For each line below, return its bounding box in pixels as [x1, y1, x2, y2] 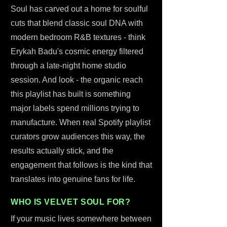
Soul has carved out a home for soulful [11, 5, 148, 13]
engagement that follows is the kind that [11, 161, 152, 169]
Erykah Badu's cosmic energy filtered [11, 47, 143, 56]
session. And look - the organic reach [11, 75, 143, 84]
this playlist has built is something [11, 90, 131, 98]
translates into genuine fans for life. [11, 175, 135, 183]
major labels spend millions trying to [11, 104, 139, 112]
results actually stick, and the [11, 146, 113, 155]
